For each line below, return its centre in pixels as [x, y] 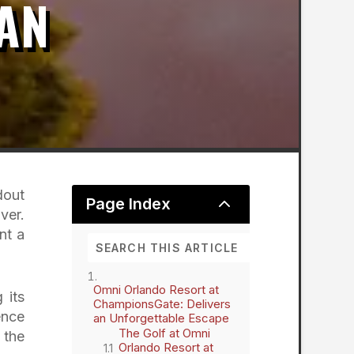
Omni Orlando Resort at [156, 290]
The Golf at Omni [164, 333]
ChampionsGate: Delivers [162, 304]
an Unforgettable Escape [161, 318]
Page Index [128, 204]
